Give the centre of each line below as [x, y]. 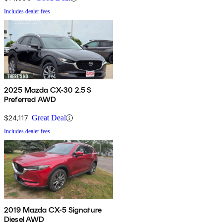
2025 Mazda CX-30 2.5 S [48, 90]
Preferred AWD [30, 100]
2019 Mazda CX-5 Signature [53, 210]
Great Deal [49, 118]
